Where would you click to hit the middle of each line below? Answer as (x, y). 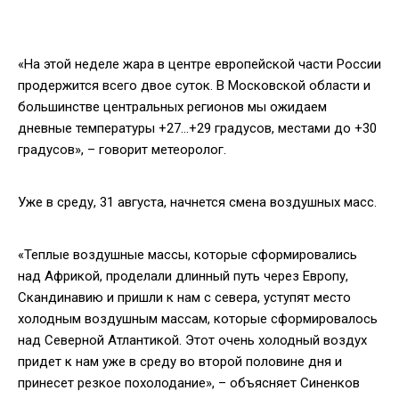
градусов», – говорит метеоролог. (122, 149)
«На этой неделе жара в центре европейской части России (199, 64)
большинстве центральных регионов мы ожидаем (172, 106)
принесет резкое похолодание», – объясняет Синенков (189, 383)
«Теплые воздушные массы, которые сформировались (187, 254)
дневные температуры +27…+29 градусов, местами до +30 (197, 128)
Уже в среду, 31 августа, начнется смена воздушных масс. (197, 202)
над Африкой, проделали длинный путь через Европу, (183, 276)
